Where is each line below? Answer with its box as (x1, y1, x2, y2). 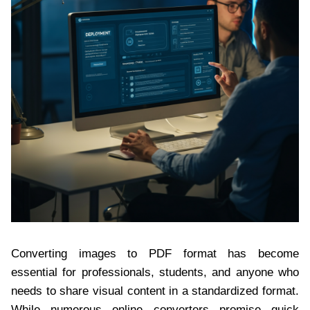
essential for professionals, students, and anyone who (11, 265, 299, 279)
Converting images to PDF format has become (11, 246, 299, 260)
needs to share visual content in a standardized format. (11, 284, 299, 298)
